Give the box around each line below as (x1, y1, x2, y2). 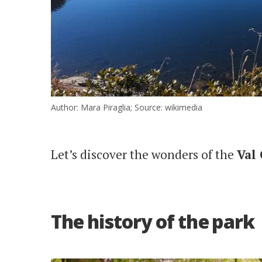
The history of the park (51, 208, 255, 234)
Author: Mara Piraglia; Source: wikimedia (51, 101, 202, 113)
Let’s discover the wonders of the (51, 146, 237, 163)
